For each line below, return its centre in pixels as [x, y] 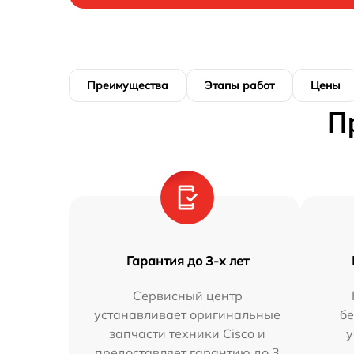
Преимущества [128, 85]
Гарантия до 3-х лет [187, 261]
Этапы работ [239, 85]
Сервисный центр [187, 296]
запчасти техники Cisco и [188, 333]
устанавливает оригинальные [188, 314]
